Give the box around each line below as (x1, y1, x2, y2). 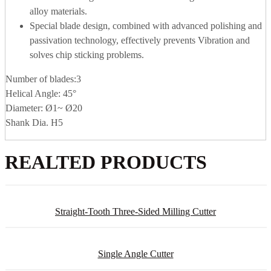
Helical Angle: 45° (5, 88, 76, 99)
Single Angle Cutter (97, 249, 174, 260)
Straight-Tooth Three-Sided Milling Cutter (55, 206, 216, 217)
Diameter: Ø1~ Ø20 (5, 103, 82, 114)
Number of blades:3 (5, 74, 81, 85)
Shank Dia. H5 (5, 117, 63, 128)
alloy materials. (30, 6, 87, 17)
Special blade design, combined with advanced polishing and (30, 21, 262, 31)
